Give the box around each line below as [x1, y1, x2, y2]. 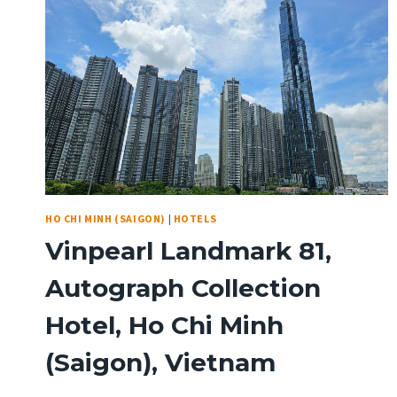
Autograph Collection [45, 273, 321, 304]
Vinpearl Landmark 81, [45, 236, 331, 267]
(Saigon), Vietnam [45, 347, 276, 378]
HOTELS [173, 212, 217, 226]
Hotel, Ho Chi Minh [45, 310, 284, 341]
